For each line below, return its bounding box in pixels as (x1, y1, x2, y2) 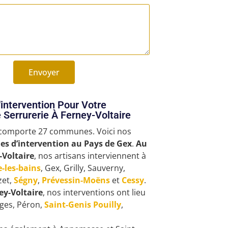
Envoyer (28, 67, 60, 78)
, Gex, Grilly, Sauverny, (40, 162, 125, 174)
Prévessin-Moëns (41, 175, 110, 186)
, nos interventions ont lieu (42, 187, 146, 198)
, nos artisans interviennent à (34, 150, 146, 162)
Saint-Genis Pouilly (44, 199, 121, 211)
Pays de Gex (83, 138, 132, 150)
